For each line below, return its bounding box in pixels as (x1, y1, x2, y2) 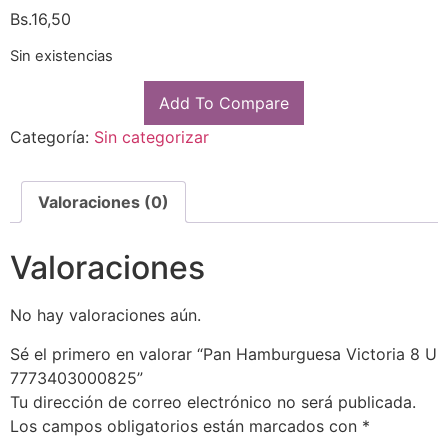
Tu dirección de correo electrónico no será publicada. (10, 391, 416, 412)
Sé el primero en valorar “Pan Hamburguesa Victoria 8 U (10, 343, 437, 364)
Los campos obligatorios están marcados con (10, 415, 362, 436)
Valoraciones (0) (38, 192, 169, 213)
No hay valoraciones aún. (10, 305, 201, 326)
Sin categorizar (94, 127, 209, 148)
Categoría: (10, 127, 94, 148)
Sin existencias (10, 46, 113, 65)
